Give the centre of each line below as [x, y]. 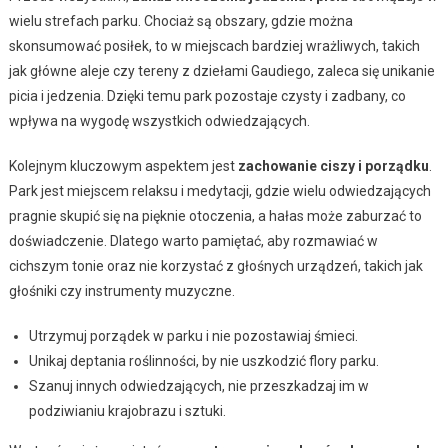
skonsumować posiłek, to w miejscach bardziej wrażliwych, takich [214, 45]
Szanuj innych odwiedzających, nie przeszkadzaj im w [198, 385]
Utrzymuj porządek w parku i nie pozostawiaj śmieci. [193, 335]
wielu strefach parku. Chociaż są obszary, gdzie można [180, 20]
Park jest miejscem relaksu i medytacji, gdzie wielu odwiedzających [219, 190]
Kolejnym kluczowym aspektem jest [123, 165]
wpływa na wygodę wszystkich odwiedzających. [159, 120]
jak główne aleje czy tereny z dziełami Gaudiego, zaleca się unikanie [221, 70]
